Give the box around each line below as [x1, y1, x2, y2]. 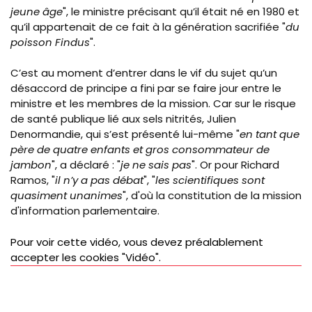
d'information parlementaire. [10, 203, 159, 219]
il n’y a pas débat [55, 173, 143, 188]
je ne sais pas [120, 157, 192, 173]
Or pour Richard [200, 157, 279, 173]
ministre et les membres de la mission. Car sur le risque [10, 96, 296, 111]
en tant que [240, 127, 299, 142]
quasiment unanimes [10, 188, 123, 203]
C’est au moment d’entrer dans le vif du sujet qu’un [10, 65, 277, 81]
